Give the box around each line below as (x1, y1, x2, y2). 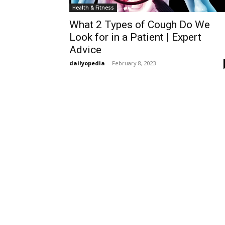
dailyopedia (69, 59, 105, 67)
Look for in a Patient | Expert (69, 31, 201, 43)
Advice (69, 44, 101, 56)
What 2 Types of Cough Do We (69, 19, 210, 31)
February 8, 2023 (112, 59, 156, 67)
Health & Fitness (72, 4, 114, 11)
